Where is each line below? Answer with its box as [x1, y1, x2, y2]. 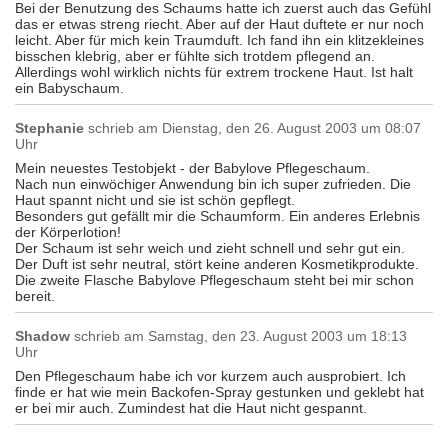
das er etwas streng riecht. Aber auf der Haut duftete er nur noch [15, 16, 424, 32]
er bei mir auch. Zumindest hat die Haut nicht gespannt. [15, 400, 367, 416]
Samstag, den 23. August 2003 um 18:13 [144, 328, 407, 344]
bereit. [15, 288, 55, 304]
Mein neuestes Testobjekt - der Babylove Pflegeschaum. [15, 160, 370, 176]
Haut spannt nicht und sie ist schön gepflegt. [15, 192, 295, 208]
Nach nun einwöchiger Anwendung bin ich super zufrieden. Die [15, 176, 411, 192]
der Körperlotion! [15, 224, 121, 240]
